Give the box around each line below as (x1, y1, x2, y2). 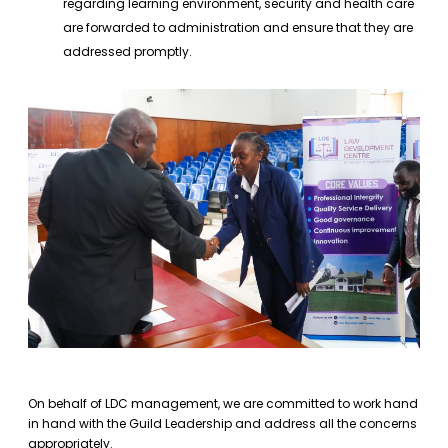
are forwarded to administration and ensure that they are (63, 18, 413, 36)
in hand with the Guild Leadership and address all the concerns (28, 414, 417, 432)
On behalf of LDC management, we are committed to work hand (28, 394, 418, 412)
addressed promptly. (63, 42, 192, 60)
